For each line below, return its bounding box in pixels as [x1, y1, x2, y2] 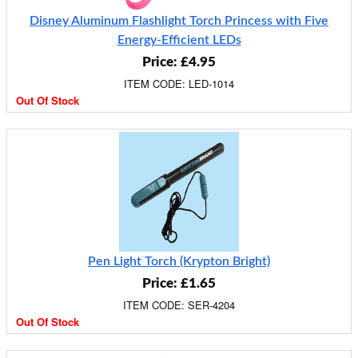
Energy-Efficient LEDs [117, 34, 241, 46]
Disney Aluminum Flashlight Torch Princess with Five [30, 14, 328, 27]
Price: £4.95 [142, 55, 216, 69]
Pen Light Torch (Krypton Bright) [88, 255, 270, 268]
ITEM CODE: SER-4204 [123, 297, 235, 312]
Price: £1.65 [142, 276, 216, 290]
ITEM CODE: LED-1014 [124, 76, 234, 91]
